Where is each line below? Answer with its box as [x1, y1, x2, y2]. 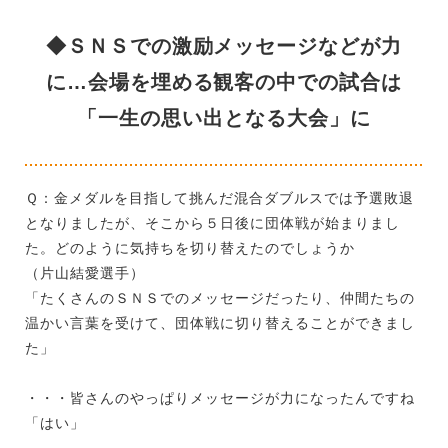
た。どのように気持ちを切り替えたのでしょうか [25, 240, 355, 257]
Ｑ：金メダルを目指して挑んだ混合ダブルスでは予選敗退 [25, 190, 414, 207]
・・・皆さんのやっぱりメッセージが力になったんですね [25, 390, 415, 407]
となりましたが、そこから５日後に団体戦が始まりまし [25, 215, 400, 232]
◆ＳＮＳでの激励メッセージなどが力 [45, 35, 403, 58]
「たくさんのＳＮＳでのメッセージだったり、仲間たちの [25, 290, 415, 307]
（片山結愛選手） [25, 265, 145, 282]
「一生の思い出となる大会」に [77, 107, 371, 130]
